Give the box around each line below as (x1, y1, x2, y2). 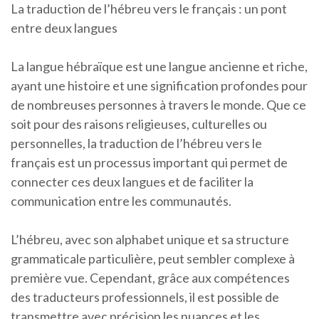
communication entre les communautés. (11, 193, 231, 209)
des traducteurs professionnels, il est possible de (11, 289, 279, 305)
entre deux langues (11, 20, 117, 36)
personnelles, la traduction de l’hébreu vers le (11, 135, 262, 151)
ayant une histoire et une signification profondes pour (11, 78, 308, 93)
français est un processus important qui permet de (11, 155, 288, 170)
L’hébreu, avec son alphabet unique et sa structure (11, 231, 289, 247)
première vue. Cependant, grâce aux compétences (11, 270, 290, 286)
